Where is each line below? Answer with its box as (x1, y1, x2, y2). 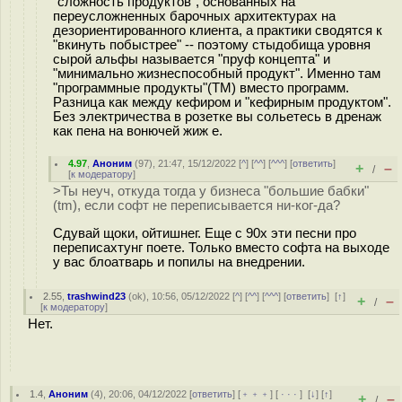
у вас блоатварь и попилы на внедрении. (53, 254, 305, 269)
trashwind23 (67, 291, 127, 301)
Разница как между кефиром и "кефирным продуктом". (53, 94, 391, 109)
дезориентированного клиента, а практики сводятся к (53, 22, 382, 38)
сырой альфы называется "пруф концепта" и (53, 51, 330, 66)
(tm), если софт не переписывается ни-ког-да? (53, 198, 340, 213)
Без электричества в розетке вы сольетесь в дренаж (53, 109, 381, 124)
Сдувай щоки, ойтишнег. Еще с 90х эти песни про (53, 225, 356, 240)
